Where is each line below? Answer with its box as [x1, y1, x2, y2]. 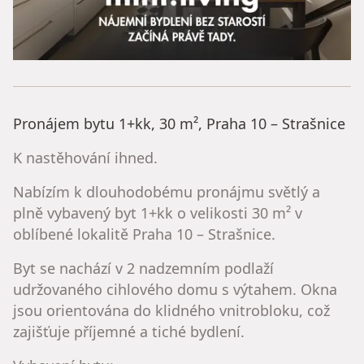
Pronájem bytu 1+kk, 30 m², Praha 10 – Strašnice [13, 113, 345, 133]
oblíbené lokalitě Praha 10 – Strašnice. [13, 223, 275, 244]
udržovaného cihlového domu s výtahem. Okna [13, 279, 337, 299]
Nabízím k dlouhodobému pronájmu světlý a [13, 181, 320, 201]
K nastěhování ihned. [13, 147, 158, 167]
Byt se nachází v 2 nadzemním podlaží [13, 258, 274, 278]
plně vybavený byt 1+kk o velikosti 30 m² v [13, 202, 302, 223]
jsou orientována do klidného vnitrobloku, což [13, 300, 330, 320]
